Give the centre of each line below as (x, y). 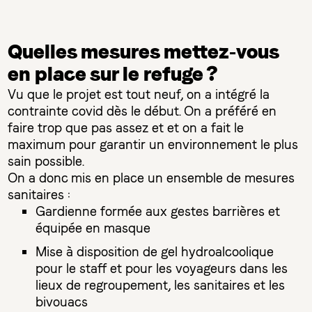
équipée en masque (93, 228)
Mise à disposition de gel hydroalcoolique (155, 252)
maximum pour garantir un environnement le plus (153, 145)
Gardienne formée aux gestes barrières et (158, 212)
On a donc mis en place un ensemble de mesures (151, 178)
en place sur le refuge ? (113, 75)
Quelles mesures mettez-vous (143, 53)
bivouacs (62, 302)
